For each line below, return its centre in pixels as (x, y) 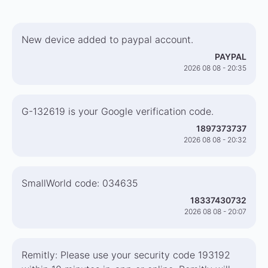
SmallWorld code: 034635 (80, 183)
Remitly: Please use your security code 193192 (126, 255)
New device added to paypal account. (107, 39)
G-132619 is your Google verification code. (118, 111)
